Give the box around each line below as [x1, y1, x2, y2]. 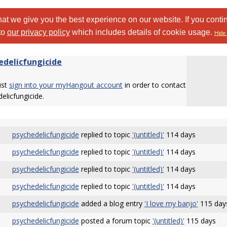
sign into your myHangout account [9, 80, 123, 90]
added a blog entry [79, 199, 144, 208]
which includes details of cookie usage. [69, 28, 214, 36]
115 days [184, 216, 216, 225]
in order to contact [123, 80, 186, 90]
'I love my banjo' [144, 199, 198, 208]
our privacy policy [7, 28, 70, 36]
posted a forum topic [79, 216, 153, 225]
